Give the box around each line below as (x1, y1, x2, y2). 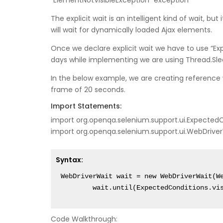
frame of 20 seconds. (51, 85, 125, 95)
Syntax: (56, 155, 83, 165)
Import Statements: (51, 101, 121, 111)
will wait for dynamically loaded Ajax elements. (51, 25, 212, 35)
